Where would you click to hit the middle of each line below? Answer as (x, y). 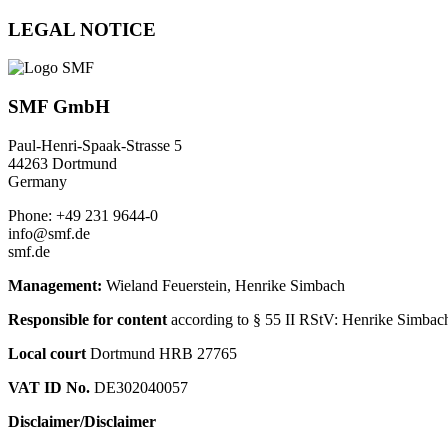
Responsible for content (87, 319)
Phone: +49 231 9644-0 (83, 215)
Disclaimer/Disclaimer (82, 421)
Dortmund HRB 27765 (161, 353)
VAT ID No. (49, 387)
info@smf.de (49, 233)
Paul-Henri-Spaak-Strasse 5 (95, 145)
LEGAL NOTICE (82, 29)
